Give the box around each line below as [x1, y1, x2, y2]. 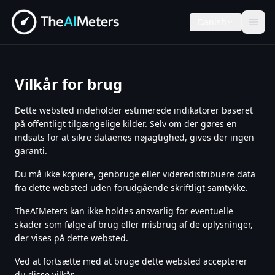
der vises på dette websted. [15, 232, 128, 244]
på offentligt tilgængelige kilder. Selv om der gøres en [15, 118, 237, 130]
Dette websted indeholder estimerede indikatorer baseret [15, 104, 253, 116]
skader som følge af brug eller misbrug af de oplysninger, [15, 219, 253, 230]
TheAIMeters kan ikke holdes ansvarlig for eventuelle [15, 205, 233, 217]
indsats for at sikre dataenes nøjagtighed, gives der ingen [15, 131, 254, 143]
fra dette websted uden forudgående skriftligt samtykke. [15, 182, 248, 193]
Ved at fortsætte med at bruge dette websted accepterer [15, 255, 247, 267]
